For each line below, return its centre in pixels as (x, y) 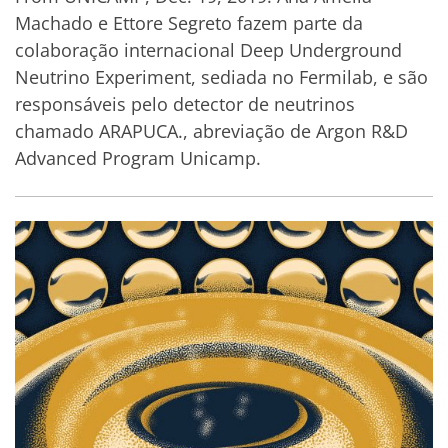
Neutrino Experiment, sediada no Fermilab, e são (221, 77)
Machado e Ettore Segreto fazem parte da (189, 23)
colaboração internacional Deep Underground (208, 50)
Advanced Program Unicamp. (138, 158)
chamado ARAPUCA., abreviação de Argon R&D (211, 131)
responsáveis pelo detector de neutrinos (185, 104)
